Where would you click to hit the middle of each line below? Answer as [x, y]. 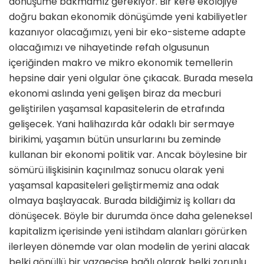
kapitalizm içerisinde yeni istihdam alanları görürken [128, 232]
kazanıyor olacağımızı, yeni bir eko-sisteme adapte [127, 32]
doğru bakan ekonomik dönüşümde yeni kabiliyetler [128, 17]
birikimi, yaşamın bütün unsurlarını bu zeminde [115, 140]
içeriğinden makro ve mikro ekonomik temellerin [121, 63]
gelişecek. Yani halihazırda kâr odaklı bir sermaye [122, 124]
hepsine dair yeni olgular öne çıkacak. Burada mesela [131, 78]
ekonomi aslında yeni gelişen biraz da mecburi [115, 94]
